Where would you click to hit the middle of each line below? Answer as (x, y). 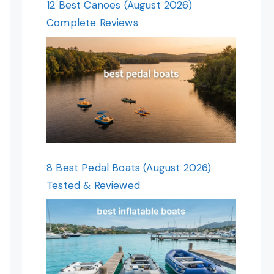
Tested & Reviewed (93, 185)
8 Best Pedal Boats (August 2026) (129, 167)
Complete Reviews (92, 23)
